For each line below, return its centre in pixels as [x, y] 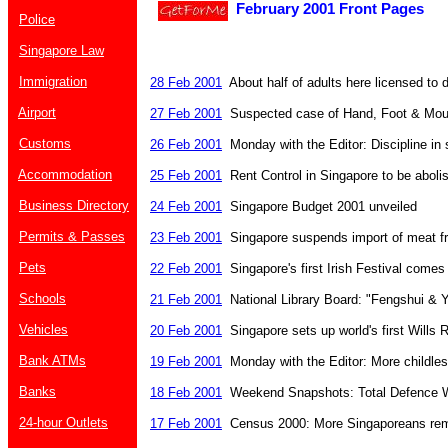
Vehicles [43, 329]
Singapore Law [61, 50]
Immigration [53, 81]
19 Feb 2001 [186, 361]
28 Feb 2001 [186, 82]
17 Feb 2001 [186, 423]
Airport [37, 112]
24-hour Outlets [63, 422]
